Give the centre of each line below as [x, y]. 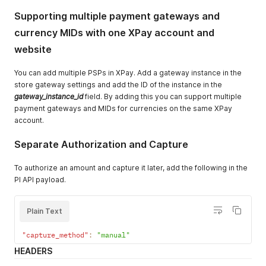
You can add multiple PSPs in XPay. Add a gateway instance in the [128, 73]
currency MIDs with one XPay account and [114, 33]
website [33, 50]
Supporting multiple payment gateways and [117, 16]
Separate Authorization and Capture [101, 145]
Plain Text [45, 211]
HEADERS [33, 251]
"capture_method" [55, 235]
